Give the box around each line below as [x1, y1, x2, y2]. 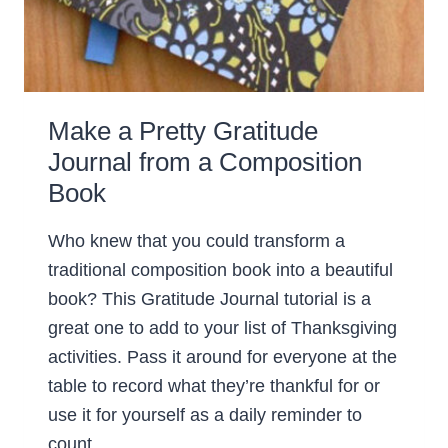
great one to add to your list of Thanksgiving [48, 318, 397, 339]
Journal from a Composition [48, 147, 362, 178]
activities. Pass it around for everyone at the [48, 347, 397, 368]
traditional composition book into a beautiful [48, 260, 393, 281]
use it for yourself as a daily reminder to [48, 405, 362, 426]
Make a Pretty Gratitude [48, 116, 318, 147]
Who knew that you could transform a [48, 231, 345, 252]
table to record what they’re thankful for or [48, 376, 380, 397]
